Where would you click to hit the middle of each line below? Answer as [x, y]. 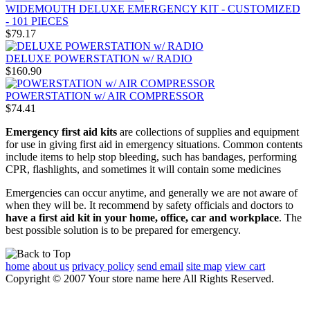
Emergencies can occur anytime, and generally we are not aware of [152, 192]
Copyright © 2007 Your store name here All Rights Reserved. [140, 278]
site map [204, 266]
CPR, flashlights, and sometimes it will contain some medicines [143, 169]
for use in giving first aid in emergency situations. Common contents [154, 144]
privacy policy [103, 266]
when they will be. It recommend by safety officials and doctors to [149, 205]
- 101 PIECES [37, 21]
